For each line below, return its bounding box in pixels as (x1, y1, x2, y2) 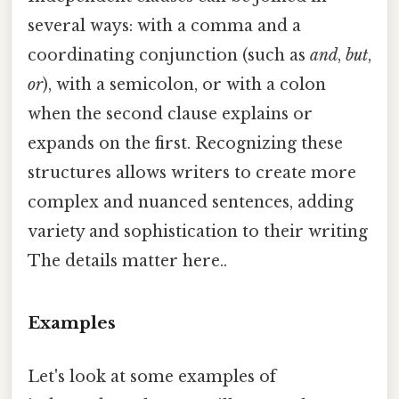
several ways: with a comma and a (28, 15, 301, 36)
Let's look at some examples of (28, 366, 276, 387)
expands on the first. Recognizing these (28, 133, 343, 153)
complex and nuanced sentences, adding (28, 191, 354, 212)
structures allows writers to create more (28, 162, 356, 183)
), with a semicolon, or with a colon (43, 74, 326, 94)
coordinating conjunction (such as (28, 45, 310, 65)
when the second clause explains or (28, 103, 313, 124)
